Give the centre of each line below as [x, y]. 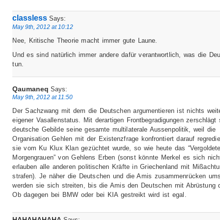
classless [30, 18]
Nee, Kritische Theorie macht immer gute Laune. [85, 41]
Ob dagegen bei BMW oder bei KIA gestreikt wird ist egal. [99, 195]
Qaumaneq [31, 89]
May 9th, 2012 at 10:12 [43, 27]
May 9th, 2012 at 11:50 [43, 97]
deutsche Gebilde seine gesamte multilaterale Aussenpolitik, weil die [114, 130]
